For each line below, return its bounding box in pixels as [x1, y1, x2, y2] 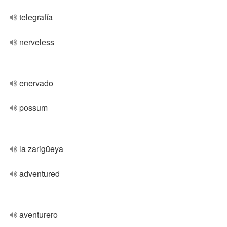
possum [19, 102, 48, 113]
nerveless [19, 36, 54, 48]
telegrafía [19, 11, 53, 23]
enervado [19, 77, 53, 89]
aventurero [19, 209, 58, 220]
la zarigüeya [19, 143, 63, 155]
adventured [19, 168, 60, 179]
